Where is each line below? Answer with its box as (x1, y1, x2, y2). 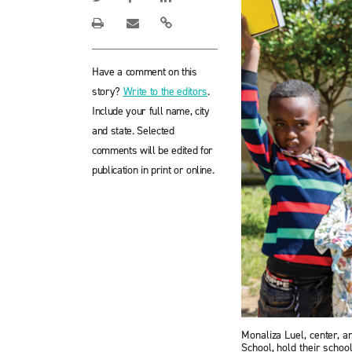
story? (92, 84, 123, 99)
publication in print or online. (92, 163, 214, 178)
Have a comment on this (92, 64, 197, 79)
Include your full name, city (92, 104, 210, 119)
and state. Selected (92, 123, 174, 138)
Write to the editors (123, 84, 207, 99)
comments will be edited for (92, 143, 213, 158)
